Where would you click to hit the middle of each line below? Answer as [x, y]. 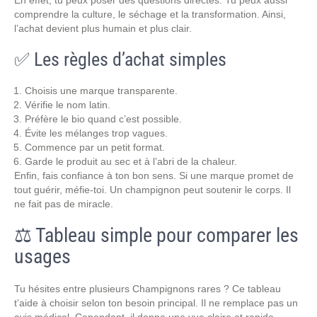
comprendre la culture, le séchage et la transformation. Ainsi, [150, 14]
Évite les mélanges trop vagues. [96, 133]
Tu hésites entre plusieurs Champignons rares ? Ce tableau [148, 289]
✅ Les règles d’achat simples [120, 59]
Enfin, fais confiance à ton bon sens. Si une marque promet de [154, 175]
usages [42, 257]
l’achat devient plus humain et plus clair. [103, 28]
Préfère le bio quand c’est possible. [103, 119]
